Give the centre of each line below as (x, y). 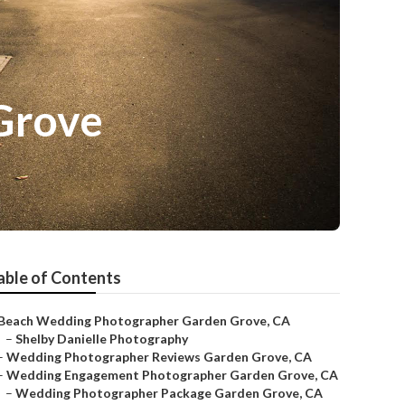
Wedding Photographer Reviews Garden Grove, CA (159, 357)
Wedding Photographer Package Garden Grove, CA (169, 393)
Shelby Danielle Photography (102, 339)
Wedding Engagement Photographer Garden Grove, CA (172, 375)
